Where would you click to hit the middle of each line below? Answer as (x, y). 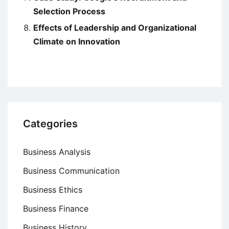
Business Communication (71, 170)
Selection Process (69, 11)
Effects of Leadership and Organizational (115, 27)
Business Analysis (57, 152)
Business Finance (56, 208)
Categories (50, 123)
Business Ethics (53, 189)
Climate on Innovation (77, 41)
